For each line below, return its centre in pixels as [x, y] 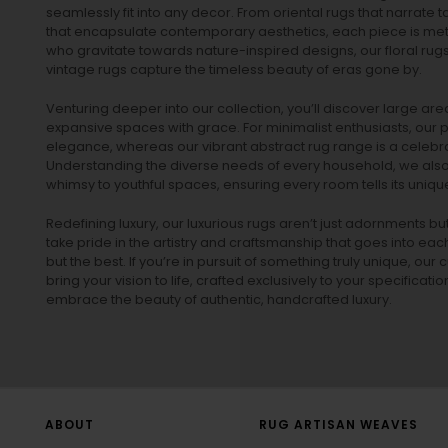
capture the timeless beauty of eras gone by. [274, 70]
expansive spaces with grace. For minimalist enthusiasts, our [243, 128]
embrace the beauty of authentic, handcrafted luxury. [219, 300]
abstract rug [290, 147]
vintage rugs [86, 70]
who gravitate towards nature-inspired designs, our [215, 51]
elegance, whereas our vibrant [148, 147]
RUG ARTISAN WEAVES [338, 425]
